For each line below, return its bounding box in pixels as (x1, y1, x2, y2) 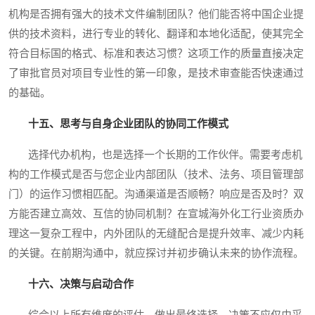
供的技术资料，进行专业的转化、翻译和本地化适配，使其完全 (8, 28, 304, 40)
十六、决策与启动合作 (28, 278, 134, 290)
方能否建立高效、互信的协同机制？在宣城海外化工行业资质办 (8, 208, 304, 220)
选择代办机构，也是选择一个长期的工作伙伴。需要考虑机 (8, 149, 302, 161)
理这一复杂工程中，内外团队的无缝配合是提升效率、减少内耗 (8, 228, 304, 240)
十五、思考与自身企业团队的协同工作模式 (28, 118, 229, 130)
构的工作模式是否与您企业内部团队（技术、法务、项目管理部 (8, 169, 304, 181)
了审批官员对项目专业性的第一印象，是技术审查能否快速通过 (8, 67, 304, 79)
